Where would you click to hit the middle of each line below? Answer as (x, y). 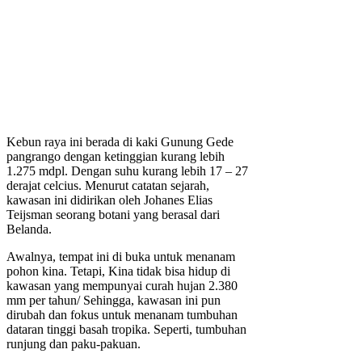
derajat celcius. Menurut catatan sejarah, (108, 186)
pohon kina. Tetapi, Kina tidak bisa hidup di (118, 271)
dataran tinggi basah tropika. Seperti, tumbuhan (126, 330)
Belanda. (29, 229)
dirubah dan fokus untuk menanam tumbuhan (122, 315)
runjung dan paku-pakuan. (74, 344)
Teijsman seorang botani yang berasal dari (113, 215)
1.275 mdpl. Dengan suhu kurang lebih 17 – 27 (127, 171)
